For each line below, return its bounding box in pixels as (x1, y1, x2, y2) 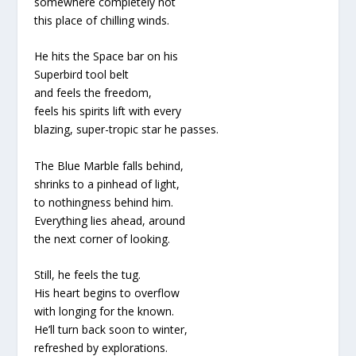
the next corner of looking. (33, 230, 170, 246)
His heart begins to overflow (33, 285, 180, 301)
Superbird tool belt (33, 67, 129, 83)
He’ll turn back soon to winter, (33, 322, 188, 338)
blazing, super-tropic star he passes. (33, 122, 219, 137)
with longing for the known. (33, 304, 174, 319)
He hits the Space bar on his (33, 48, 178, 64)
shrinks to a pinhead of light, (33, 176, 180, 192)
